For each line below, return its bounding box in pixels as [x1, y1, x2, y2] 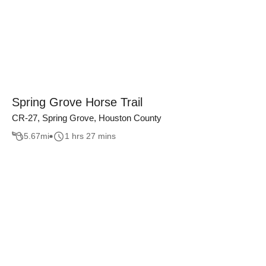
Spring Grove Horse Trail [12, 96, 142, 109]
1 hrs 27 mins [65, 131, 116, 141]
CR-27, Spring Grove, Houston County [12, 113, 161, 123]
